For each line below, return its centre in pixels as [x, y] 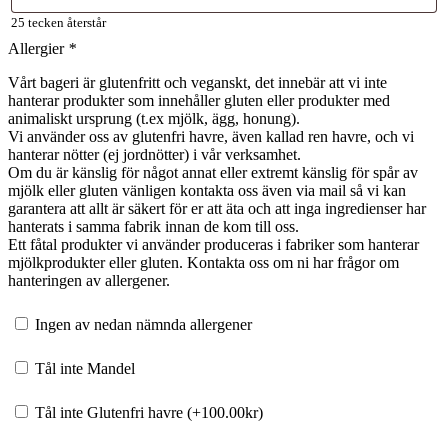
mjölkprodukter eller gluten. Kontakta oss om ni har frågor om [203, 262]
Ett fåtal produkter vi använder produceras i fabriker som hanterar [213, 244]
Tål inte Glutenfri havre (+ [116, 412]
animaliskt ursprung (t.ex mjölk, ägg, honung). [154, 118]
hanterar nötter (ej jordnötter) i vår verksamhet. [154, 154]
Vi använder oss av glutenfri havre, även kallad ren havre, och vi [211, 136]
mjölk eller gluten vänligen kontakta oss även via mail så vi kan [207, 190]
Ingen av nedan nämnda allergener [141, 324]
